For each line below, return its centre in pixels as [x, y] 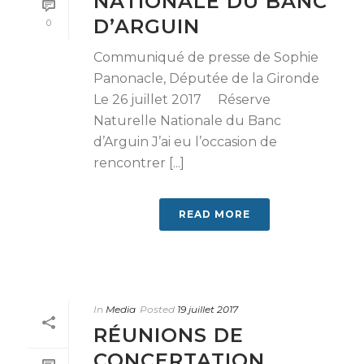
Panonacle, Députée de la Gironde [210, 78]
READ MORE [214, 214]
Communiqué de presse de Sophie [206, 57]
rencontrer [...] [139, 163]
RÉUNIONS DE [169, 335]
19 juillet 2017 [208, 309]
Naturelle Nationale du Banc [187, 121]
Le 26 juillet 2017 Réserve [182, 100]
